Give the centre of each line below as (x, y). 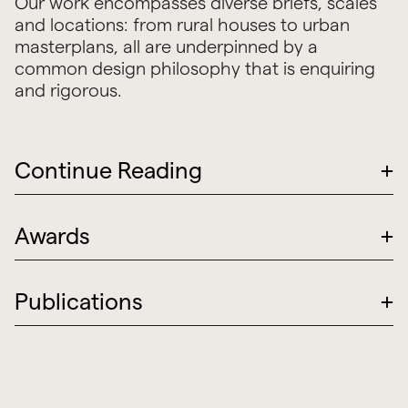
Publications (78, 301)
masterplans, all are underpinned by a (166, 47)
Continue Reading (108, 171)
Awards (52, 236)
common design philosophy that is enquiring (194, 69)
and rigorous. (68, 91)
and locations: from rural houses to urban (182, 25)
